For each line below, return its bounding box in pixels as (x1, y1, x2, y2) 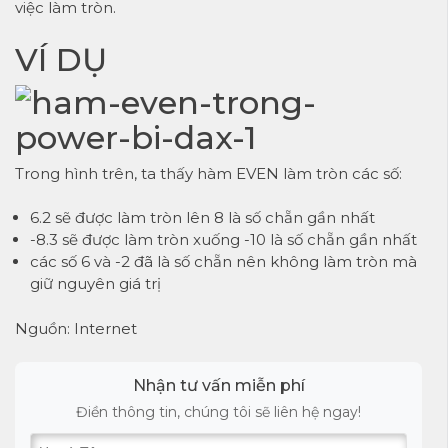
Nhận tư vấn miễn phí (132, 376, 305, 396)
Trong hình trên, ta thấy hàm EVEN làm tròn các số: (15, 163, 402, 183)
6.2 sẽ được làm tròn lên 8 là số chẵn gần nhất (30, 208, 375, 228)
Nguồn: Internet (15, 318, 137, 338)
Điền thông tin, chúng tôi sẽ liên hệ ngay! (76, 403, 361, 422)
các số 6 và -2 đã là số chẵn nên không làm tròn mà (30, 252, 417, 272)
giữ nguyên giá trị (30, 274, 161, 294)
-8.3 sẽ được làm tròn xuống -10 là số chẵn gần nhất (30, 230, 417, 250)
